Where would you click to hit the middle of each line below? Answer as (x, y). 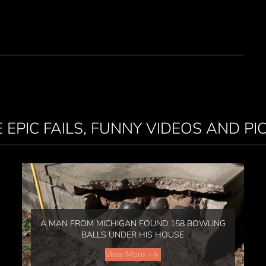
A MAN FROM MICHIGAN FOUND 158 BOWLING (133, 223)
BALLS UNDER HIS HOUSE (133, 235)
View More (125, 254)
